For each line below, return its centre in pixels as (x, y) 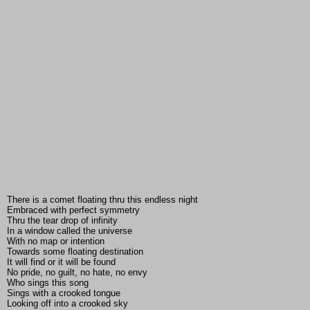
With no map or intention (56, 241)
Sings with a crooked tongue (64, 293)
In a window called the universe (70, 231)
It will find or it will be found (61, 262)
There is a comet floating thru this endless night (102, 200)
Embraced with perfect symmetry (73, 210)
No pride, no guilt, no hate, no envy (77, 273)
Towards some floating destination (75, 252)
